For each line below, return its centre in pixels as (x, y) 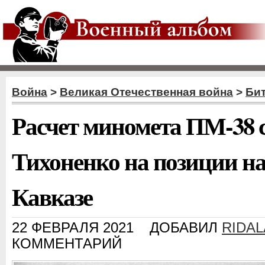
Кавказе (52, 196)
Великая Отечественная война (146, 92)
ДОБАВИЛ (186, 228)
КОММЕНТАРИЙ (67, 244)
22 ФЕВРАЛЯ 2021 (73, 228)
